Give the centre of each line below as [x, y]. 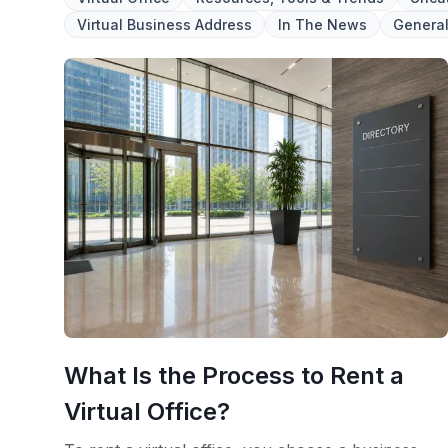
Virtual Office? [147, 411]
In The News [322, 24]
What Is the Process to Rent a [234, 375]
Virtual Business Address [164, 24]
